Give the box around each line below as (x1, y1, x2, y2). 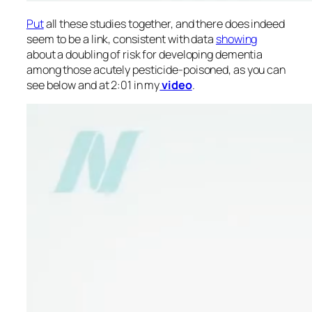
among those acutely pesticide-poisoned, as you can (26, 61, 286, 77)
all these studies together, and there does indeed (43, 15, 285, 31)
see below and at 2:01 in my (26, 77, 160, 93)
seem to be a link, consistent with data (26, 31, 216, 47)
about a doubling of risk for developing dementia (26, 46, 263, 62)
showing (216, 31, 258, 47)
